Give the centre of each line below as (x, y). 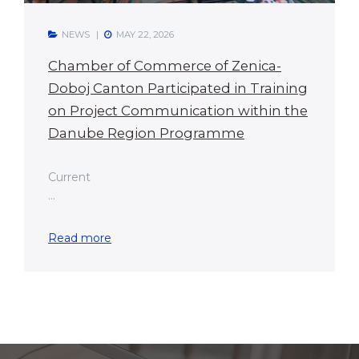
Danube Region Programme (146, 133)
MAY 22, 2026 (145, 35)
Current (69, 177)
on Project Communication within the (178, 111)
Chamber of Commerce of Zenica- (165, 66)
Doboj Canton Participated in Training (178, 89)
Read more (80, 238)
